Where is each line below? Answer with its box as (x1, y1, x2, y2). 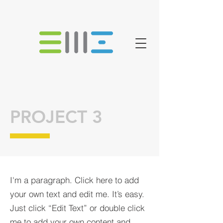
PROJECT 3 (10, 106, 103, 127)
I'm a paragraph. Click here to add (10, 175, 139, 185)
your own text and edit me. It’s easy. (10, 189, 144, 199)
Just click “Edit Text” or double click (10, 203, 145, 213)
